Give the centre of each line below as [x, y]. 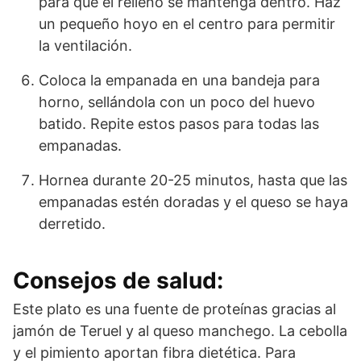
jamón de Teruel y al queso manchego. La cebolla [180, 330]
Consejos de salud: [118, 280]
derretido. [72, 223]
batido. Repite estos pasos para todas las [179, 123]
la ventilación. [85, 45]
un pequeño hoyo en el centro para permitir [187, 23]
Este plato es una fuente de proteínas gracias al [174, 309]
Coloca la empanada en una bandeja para [179, 80]
